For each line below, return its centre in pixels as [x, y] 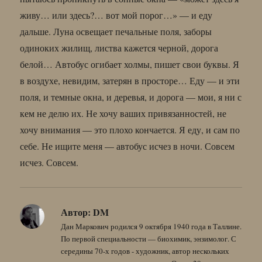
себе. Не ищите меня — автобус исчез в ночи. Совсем [127, 146]
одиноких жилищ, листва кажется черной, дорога [119, 47]
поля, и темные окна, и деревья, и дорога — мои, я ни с [131, 96]
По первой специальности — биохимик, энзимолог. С [149, 238]
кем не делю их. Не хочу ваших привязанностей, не [123, 113]
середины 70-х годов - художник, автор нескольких [145, 251]
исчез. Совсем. [49, 162]
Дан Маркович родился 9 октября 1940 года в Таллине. [151, 226]
